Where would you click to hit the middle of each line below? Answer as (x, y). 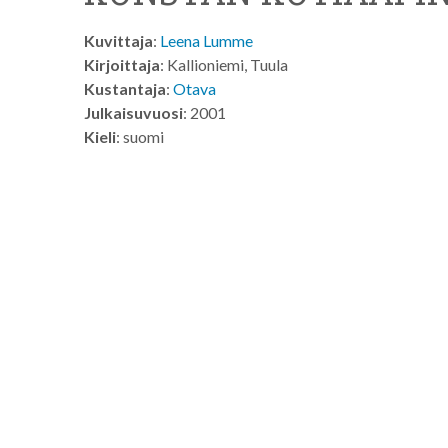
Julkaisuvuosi (133, 112)
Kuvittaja (118, 40)
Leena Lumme (206, 40)
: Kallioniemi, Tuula (224, 64)
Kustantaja (125, 88)
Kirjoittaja (122, 64)
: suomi (140, 136)
